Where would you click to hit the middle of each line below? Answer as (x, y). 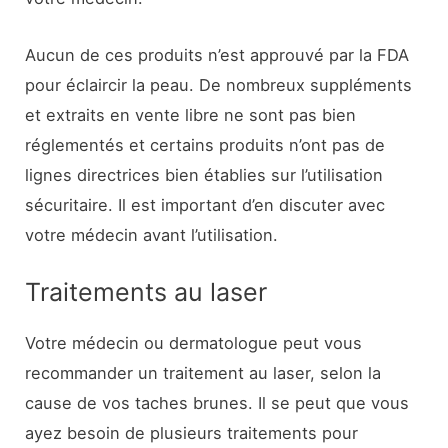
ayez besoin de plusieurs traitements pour (192, 432)
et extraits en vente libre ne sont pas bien (191, 114)
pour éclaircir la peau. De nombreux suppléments (219, 84)
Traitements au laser (146, 291)
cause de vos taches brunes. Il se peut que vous (217, 402)
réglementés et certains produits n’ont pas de (205, 144)
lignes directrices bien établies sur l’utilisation (204, 174)
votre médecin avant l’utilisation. (152, 234)
